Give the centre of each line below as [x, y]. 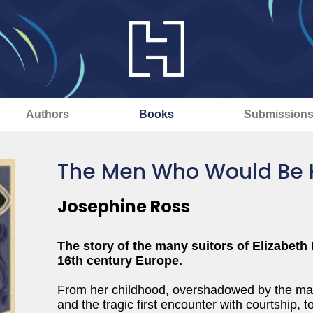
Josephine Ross [124, 206]
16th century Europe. [120, 261]
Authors [47, 114]
